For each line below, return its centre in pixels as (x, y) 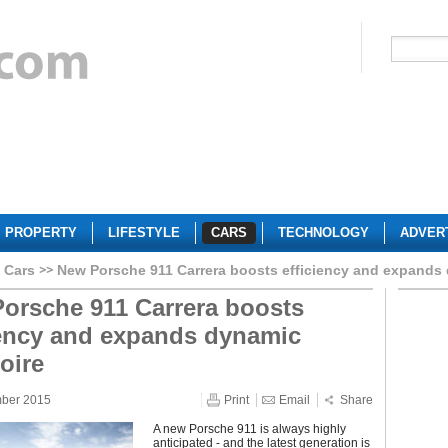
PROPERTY (41, 232)
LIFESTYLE (144, 232)
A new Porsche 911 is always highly (249, 429)
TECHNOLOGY (323, 232)
